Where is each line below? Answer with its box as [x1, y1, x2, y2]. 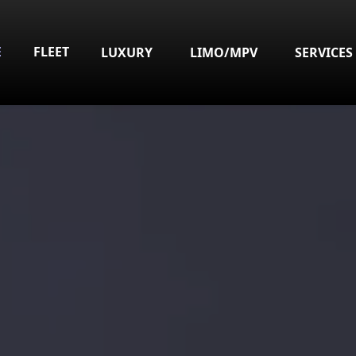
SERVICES [294, 43, 353, 61]
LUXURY [100, 43, 153, 61]
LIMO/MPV [189, 43, 257, 61]
